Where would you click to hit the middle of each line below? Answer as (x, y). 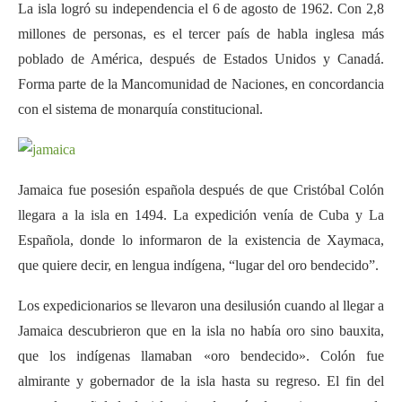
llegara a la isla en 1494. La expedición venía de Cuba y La (201, 214)
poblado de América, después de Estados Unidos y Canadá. (201, 58)
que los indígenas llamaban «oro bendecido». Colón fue (201, 355)
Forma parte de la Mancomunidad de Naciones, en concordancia (201, 83)
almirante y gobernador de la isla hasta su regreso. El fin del (201, 380)
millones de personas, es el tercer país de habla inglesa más (201, 33)
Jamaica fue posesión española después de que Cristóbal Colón (201, 189)
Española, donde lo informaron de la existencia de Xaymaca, (201, 240)
